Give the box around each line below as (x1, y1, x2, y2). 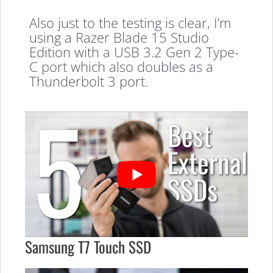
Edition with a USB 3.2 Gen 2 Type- (29, 42, 239, 61)
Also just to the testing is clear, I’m (29, 13, 232, 32)
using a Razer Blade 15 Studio (29, 27, 210, 46)
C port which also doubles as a (29, 57, 214, 76)
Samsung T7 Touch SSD (25, 235, 151, 258)
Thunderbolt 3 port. (29, 71, 149, 90)
